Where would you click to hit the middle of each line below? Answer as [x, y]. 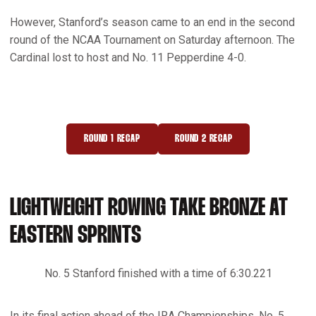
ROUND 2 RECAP [204, 138]
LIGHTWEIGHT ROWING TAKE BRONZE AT [149, 208]
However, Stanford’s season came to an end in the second [152, 22]
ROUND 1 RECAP [112, 138]
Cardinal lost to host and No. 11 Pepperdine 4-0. [128, 57]
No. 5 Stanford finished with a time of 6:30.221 [158, 273]
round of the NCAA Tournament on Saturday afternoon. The [152, 39]
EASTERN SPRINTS [75, 236]
